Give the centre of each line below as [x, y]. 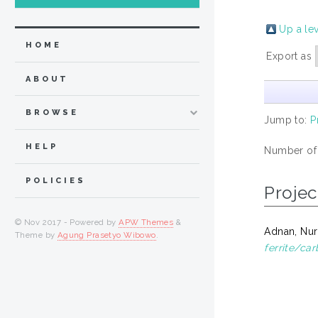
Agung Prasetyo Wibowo [106, 235]
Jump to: [287, 120]
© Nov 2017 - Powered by [67, 222]
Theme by [36, 235]
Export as [291, 56]
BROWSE [53, 113]
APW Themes [146, 222]
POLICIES [56, 180]
